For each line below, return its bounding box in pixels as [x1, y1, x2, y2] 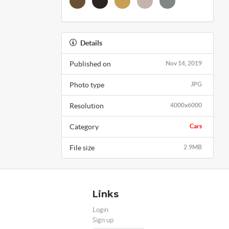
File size [69, 143, 95, 152]
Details [80, 38, 102, 47]
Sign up [93, 216, 113, 224]
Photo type [69, 80, 104, 89]
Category [69, 122, 99, 131]
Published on [69, 59, 111, 68]
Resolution [69, 101, 104, 110]
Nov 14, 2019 [166, 59, 202, 66]
